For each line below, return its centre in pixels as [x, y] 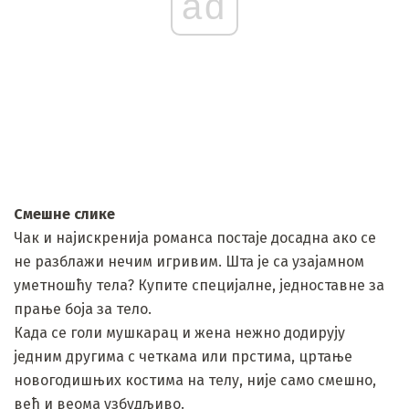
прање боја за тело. [83, 309]
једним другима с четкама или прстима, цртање [183, 356]
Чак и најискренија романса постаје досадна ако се [195, 237]
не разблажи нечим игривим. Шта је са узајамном [189, 261]
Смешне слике [64, 214]
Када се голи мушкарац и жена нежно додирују [179, 332]
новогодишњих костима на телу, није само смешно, [195, 380]
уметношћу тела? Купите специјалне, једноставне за [199, 285]
